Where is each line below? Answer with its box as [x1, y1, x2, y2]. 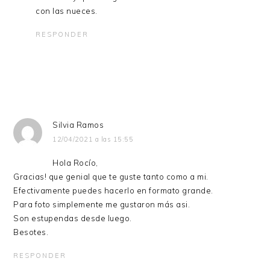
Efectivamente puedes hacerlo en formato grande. [13, 185, 213, 195]
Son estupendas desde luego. [13, 213, 132, 223]
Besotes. [13, 227, 49, 237]
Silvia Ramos [52, 119, 104, 130]
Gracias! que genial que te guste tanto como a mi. [13, 171, 209, 181]
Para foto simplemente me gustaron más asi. [13, 199, 190, 209]
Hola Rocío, [52, 157, 98, 168]
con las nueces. [36, 5, 98, 16]
